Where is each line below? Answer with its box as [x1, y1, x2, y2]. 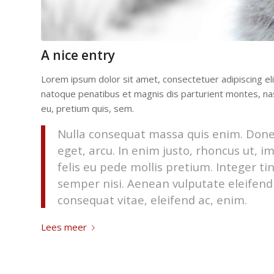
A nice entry [41, 46, 115, 64]
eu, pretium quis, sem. [41, 102, 134, 115]
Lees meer [41, 220, 87, 233]
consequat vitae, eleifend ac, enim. [57, 192, 247, 208]
